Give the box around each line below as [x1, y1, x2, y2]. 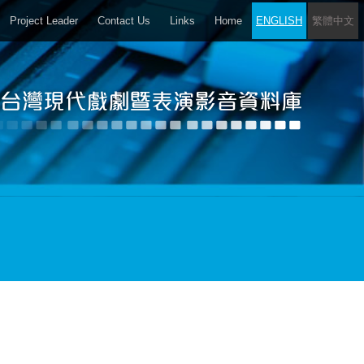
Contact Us [97, 15, 150, 27]
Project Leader [10, 15, 78, 27]
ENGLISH [256, 15, 302, 27]
